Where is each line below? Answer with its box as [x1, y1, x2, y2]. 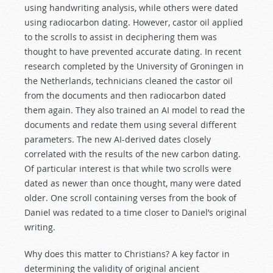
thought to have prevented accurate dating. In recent [24, 46, 241, 57]
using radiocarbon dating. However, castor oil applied [24, 16, 243, 28]
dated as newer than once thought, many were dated [24, 177, 241, 189]
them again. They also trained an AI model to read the [24, 104, 245, 116]
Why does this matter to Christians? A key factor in [24, 248, 230, 260]
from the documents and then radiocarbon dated [24, 90, 226, 101]
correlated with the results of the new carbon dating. [24, 148, 241, 160]
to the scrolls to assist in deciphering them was [24, 31, 217, 43]
